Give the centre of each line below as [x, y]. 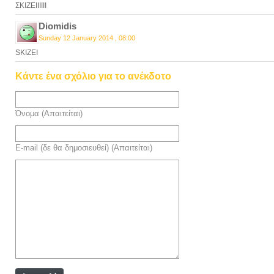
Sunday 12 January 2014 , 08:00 [87, 38]
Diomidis [57, 26]
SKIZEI [27, 53]
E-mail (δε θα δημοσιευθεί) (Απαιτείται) [84, 148]
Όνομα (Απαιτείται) [49, 114]
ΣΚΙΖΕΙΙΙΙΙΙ [31, 6]
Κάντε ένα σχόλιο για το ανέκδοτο [93, 76]
